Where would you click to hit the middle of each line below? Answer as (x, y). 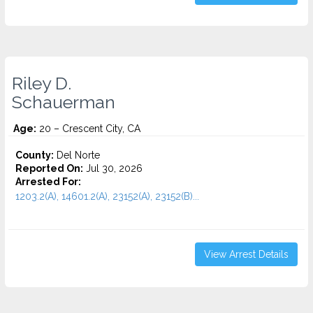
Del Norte (77, 155)
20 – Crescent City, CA (88, 129)
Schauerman (64, 102)
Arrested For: (48, 182)
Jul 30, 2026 (113, 168)
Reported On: (49, 168)
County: (35, 155)
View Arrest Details (246, 254)
